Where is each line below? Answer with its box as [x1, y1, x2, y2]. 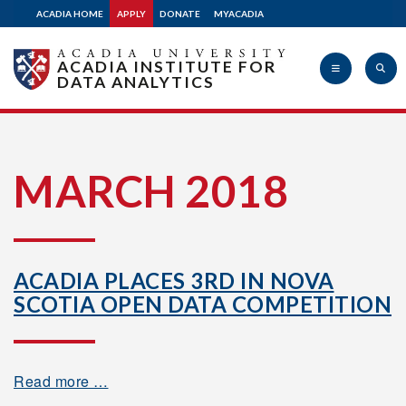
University [14, 225, 58, 237]
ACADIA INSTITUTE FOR [56, 57, 276, 76]
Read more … [14, 371, 109, 391]
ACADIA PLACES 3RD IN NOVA [14, 267, 334, 294]
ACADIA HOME [36, 8, 103, 19]
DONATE [159, 8, 200, 19]
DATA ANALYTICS [56, 72, 215, 92]
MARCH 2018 [14, 165, 288, 217]
